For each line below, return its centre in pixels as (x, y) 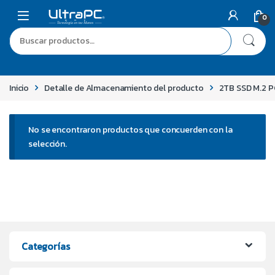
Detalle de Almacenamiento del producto (124, 88)
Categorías (46, 246)
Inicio (19, 88)
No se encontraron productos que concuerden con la (130, 130)
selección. (48, 144)
